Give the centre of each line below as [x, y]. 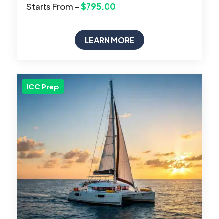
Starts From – [53, 7]
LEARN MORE [109, 40]
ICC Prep [43, 87]
